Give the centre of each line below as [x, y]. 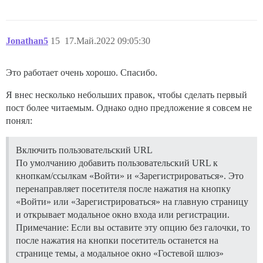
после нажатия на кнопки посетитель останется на [117, 241]
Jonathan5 [27, 41]
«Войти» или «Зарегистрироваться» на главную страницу [132, 202]
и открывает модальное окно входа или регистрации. [123, 215]
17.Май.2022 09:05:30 [107, 41]
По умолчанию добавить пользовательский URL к [117, 163]
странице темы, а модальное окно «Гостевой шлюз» [120, 254]
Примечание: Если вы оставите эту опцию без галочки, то [133, 228]
